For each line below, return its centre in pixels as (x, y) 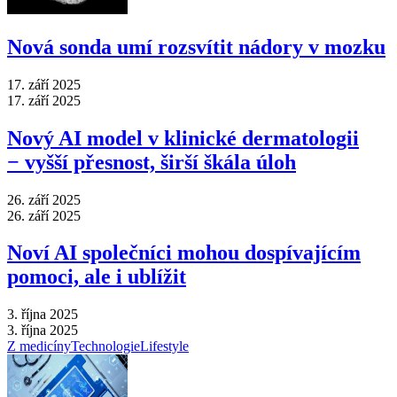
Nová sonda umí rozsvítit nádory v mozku (196, 47)
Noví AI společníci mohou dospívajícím (184, 253)
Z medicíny (39, 346)
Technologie (105, 346)
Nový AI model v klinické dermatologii (183, 138)
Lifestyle (164, 346)
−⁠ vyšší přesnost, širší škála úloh (152, 162)
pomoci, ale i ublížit (97, 277)
